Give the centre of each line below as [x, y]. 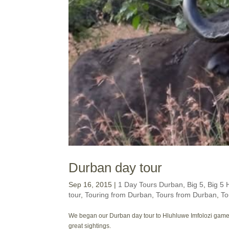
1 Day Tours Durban [151, 185]
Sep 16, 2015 [90, 185]
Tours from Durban [187, 195]
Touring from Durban [119, 195]
